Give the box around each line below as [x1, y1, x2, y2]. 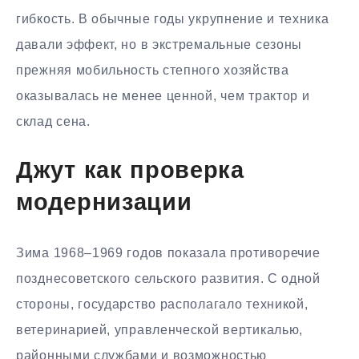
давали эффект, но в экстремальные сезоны [16, 37, 303, 51]
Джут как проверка [16, 159, 244, 184]
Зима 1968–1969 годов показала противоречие [16, 246, 321, 260]
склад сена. [16, 114, 91, 128]
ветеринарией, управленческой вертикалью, [16, 323, 304, 337]
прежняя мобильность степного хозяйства [16, 63, 289, 77]
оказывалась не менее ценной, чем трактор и [16, 88, 310, 103]
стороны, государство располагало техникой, [16, 297, 309, 312]
